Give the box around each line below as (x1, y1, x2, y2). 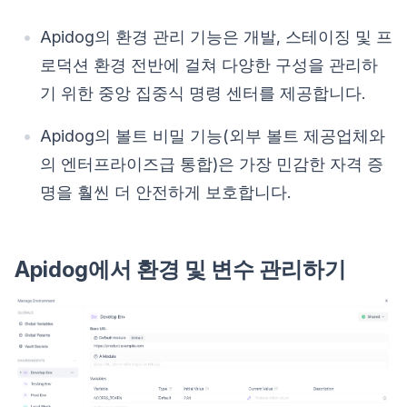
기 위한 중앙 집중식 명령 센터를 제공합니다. (40, 84, 365, 104)
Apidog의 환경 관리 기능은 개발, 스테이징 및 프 (40, 27, 392, 47)
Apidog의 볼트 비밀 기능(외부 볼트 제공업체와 (40, 126, 385, 146)
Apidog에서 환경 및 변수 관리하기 (15, 256, 346, 283)
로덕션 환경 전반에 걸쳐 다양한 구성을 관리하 (40, 55, 378, 75)
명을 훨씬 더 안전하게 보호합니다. (40, 183, 291, 203)
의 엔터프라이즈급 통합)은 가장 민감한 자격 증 (40, 154, 383, 174)
